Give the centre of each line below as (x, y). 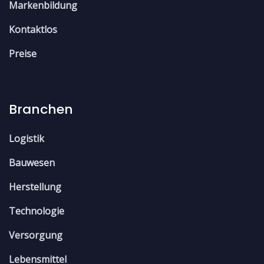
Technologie (37, 211)
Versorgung (36, 235)
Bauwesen (32, 162)
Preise (23, 53)
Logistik (27, 138)
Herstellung (35, 187)
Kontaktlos (33, 29)
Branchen (41, 109)
